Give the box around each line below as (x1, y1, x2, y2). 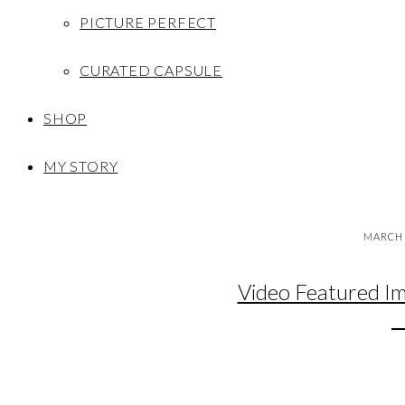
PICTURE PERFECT (80, 14, 216, 31)
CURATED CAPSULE (80, 61, 222, 79)
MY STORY (43, 157, 118, 174)
